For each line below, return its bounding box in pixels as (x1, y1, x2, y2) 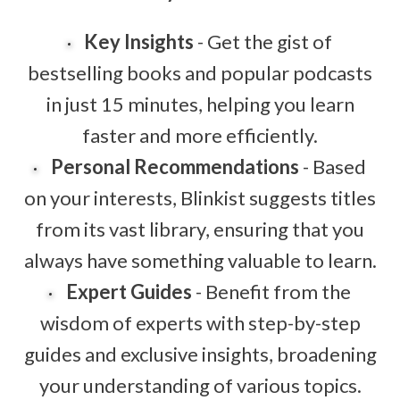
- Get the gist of (194, 29, 333, 54)
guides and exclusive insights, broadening (23, 341, 377, 366)
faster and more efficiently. (82, 122, 318, 147)
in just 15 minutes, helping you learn (46, 91, 354, 116)
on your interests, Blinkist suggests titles (24, 185, 376, 210)
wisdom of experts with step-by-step (39, 310, 361, 335)
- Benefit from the (191, 279, 351, 304)
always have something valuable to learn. (23, 247, 377, 272)
